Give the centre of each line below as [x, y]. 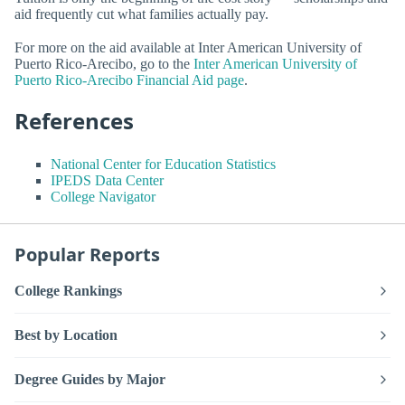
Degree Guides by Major [90, 379]
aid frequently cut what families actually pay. [141, 14]
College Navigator [103, 196]
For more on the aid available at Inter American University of [188, 48]
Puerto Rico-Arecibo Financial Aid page [129, 80]
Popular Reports [87, 254]
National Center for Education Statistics [163, 164]
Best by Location [66, 334]
